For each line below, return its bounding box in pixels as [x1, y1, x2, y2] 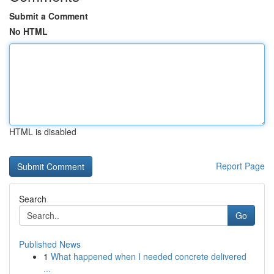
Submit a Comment [9, 10, 88, 22]
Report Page [216, 160, 265, 172]
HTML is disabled [9, 125, 76, 138]
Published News [19, 238, 81, 250]
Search [19, 193, 46, 205]
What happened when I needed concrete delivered [51, 250, 246, 262]
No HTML [9, 25, 48, 37]
